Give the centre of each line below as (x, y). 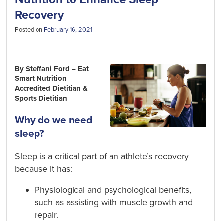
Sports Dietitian (41, 98)
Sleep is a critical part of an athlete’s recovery (102, 157)
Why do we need (54, 120)
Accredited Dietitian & (52, 89)
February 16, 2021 (68, 29)
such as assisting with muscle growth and (114, 203)
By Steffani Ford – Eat (52, 69)
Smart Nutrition (41, 79)
